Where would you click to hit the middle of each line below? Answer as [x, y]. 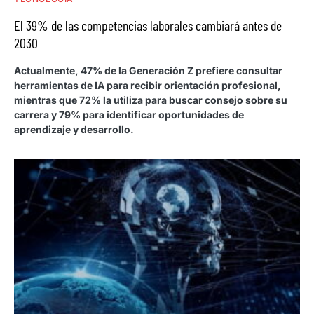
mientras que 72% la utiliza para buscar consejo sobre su [151, 100]
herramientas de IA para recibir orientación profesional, [148, 86]
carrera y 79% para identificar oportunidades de [129, 115]
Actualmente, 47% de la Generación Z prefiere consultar [148, 71]
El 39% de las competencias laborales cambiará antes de [148, 26]
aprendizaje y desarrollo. [74, 130]
